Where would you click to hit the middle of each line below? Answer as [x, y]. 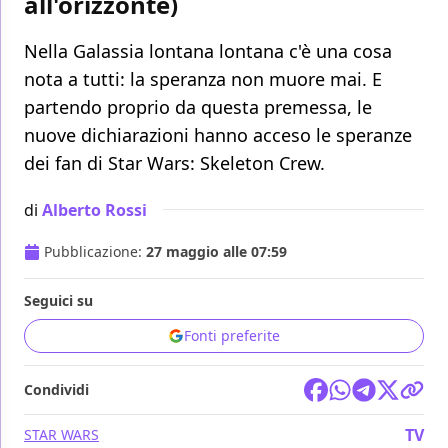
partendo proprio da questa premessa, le [198, 107]
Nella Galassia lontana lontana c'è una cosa [208, 51]
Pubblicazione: [95, 252]
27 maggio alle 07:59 [216, 252]
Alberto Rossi [94, 209]
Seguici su [58, 301]
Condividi [56, 390]
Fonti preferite [232, 336]
